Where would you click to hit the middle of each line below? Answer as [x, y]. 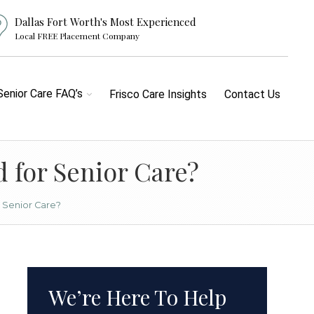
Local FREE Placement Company [77, 36]
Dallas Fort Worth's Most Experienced [106, 22]
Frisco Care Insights [158, 94]
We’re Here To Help [137, 297]
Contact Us [252, 94]
